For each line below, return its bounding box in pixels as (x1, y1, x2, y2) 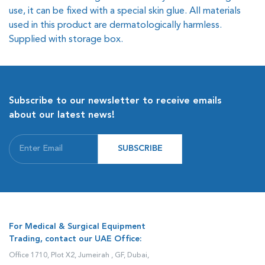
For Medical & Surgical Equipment (9, 222, 146, 231)
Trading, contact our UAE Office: (9, 235, 142, 243)
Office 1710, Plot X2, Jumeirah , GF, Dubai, (9, 252, 149, 259)
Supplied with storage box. (9, 35, 123, 44)
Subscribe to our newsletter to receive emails (9, 96, 222, 106)
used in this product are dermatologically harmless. (9, 21, 222, 30)
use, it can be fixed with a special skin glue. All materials (9, 7, 241, 16)
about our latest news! (9, 111, 115, 120)
